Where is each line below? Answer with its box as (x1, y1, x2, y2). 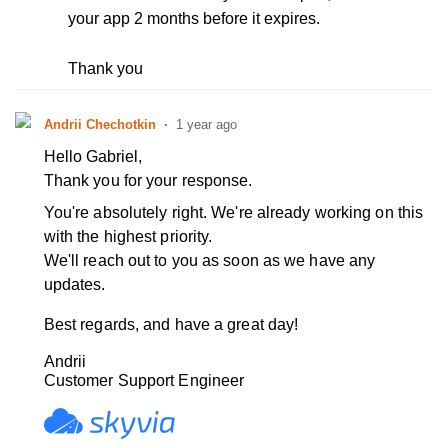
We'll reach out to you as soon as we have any (43, 252, 376, 270)
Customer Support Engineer (43, 372, 245, 390)
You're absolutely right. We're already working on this (43, 204, 424, 222)
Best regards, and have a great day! (43, 316, 299, 334)
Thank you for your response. (43, 172, 253, 190)
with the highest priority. (43, 228, 213, 246)
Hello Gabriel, (43, 148, 142, 166)
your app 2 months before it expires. (67, 10, 320, 28)
